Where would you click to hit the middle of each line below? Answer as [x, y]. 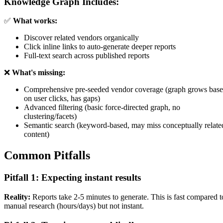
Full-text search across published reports [87, 56]
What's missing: [39, 73]
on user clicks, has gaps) [62, 99]
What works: [35, 21]
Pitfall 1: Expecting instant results [72, 178]
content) [37, 134]
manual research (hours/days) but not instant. [74, 206]
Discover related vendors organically [81, 38]
